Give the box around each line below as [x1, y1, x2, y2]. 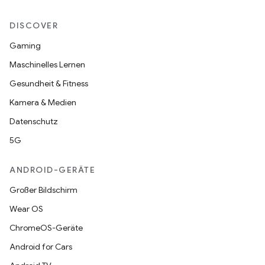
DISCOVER [9, 20, 58, 31]
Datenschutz [9, 116, 58, 127]
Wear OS [9, 203, 43, 215]
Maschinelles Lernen [9, 59, 85, 70]
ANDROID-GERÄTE [9, 164, 95, 176]
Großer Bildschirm [9, 185, 77, 196]
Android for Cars [9, 241, 72, 253]
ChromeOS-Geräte [9, 222, 83, 234]
